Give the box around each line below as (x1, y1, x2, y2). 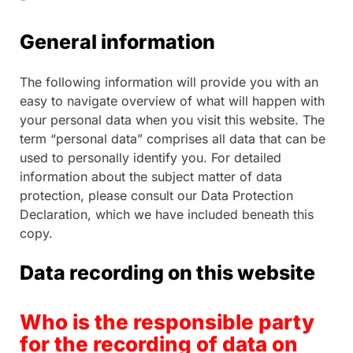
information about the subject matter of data (20, 169, 282, 185)
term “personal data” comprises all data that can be (20, 131, 325, 147)
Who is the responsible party (20, 309, 314, 334)
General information (20, 30, 215, 54)
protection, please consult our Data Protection (20, 188, 293, 204)
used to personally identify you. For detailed (20, 150, 281, 166)
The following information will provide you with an (20, 74, 318, 91)
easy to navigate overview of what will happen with (20, 93, 325, 110)
